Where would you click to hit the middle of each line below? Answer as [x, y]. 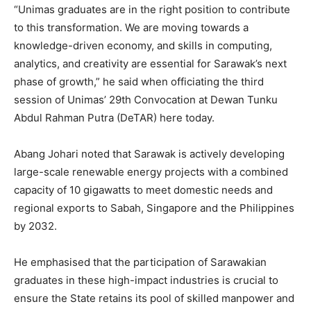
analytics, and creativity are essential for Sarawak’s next [150, 63]
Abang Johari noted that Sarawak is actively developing [149, 153]
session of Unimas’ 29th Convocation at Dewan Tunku [146, 99]
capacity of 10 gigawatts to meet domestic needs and [143, 190]
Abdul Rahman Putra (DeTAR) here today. [114, 117]
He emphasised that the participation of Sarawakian [140, 262]
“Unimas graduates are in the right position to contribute [152, 9]
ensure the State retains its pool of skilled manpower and [154, 298]
